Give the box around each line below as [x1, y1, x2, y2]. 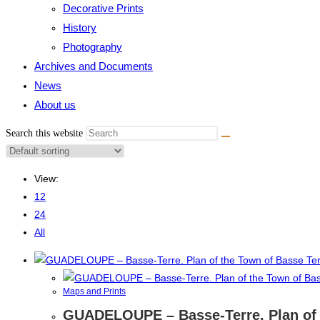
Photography [63, 41, 122, 53]
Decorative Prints [63, 2, 144, 14]
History [63, 21, 96, 34]
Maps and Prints [63, 286, 126, 296]
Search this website [6, 128, 86, 139]
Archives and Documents [34, 60, 153, 72]
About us [34, 99, 76, 111]
